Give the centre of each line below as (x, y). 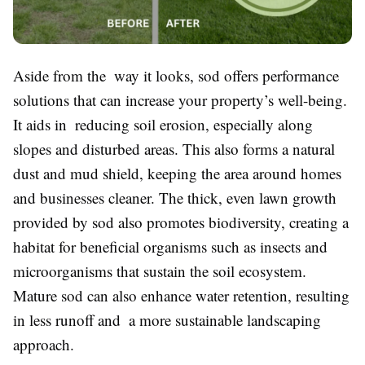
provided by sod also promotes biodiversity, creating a (181, 222)
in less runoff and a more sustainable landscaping (167, 319)
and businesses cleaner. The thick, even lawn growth (175, 197)
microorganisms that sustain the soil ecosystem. (160, 270)
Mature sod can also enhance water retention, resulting (181, 295)
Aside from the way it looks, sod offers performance (176, 75)
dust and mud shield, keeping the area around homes (177, 173)
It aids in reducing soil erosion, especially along (163, 124)
